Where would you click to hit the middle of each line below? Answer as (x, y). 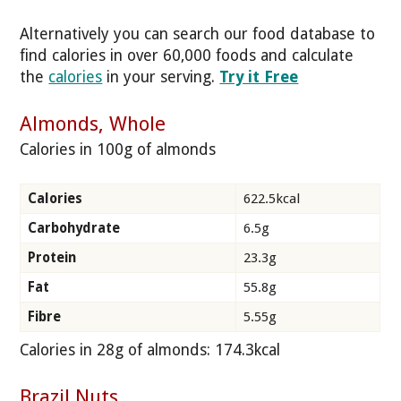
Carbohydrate (74, 229)
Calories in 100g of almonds (118, 150)
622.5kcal (272, 199)
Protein (52, 258)
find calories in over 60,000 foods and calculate (187, 56)
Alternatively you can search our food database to (198, 34)
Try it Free (259, 77)
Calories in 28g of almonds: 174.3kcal (155, 350)
